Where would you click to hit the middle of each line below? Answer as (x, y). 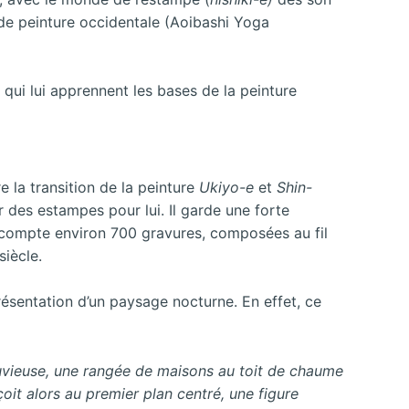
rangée (107, 370)
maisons (185, 370)
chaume (316, 370)
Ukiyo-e (229, 187)
